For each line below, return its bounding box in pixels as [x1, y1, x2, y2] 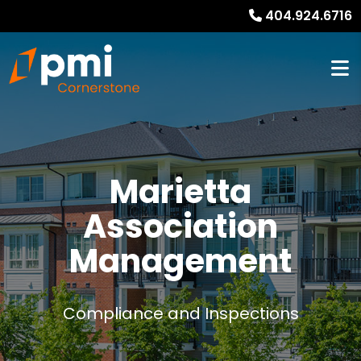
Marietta [110, 169, 251, 214]
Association [83, 204, 278, 249]
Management [69, 239, 292, 284]
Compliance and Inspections [62, 302, 299, 325]
